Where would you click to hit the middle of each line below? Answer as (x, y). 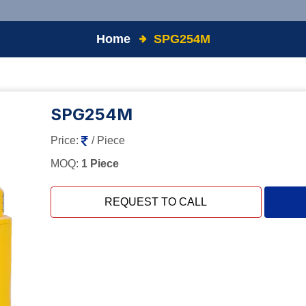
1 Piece (100, 163)
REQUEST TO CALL (156, 201)
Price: (66, 140)
